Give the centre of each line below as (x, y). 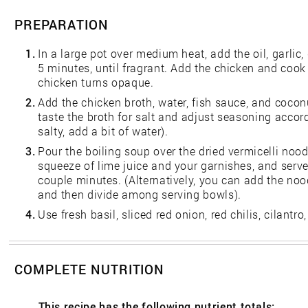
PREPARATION (62, 24)
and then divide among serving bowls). (140, 194)
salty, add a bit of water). (103, 131)
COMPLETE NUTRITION (90, 269)
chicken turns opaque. (96, 82)
